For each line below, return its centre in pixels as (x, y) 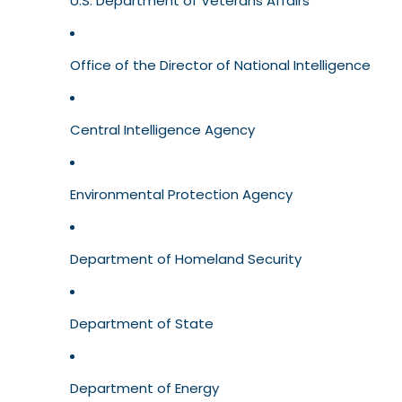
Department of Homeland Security (186, 259)
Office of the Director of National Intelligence (220, 66)
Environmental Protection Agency (181, 195)
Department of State (142, 324)
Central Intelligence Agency (162, 130)
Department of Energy (144, 389)
